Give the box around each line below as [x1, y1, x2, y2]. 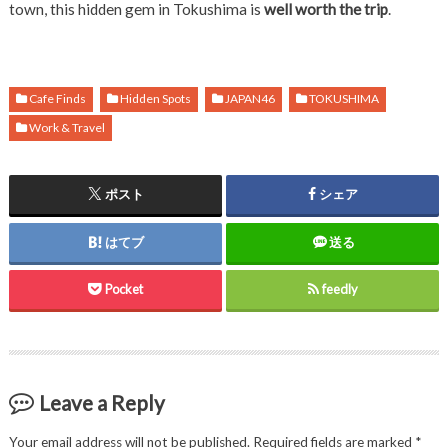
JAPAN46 [225, 91, 276, 107]
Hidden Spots [120, 91, 192, 107]
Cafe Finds [29, 91, 87, 107]
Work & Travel [29, 120, 106, 136]
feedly [321, 281, 358, 298]
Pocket [105, 281, 144, 298]
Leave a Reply [38, 390, 165, 416]
